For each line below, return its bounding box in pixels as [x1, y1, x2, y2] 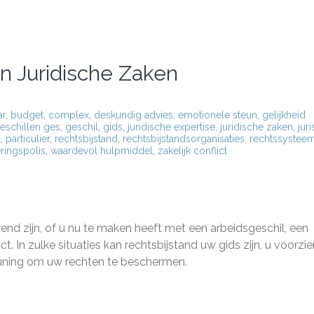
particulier [6, 133, 50, 144]
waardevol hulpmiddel [50, 145, 153, 156]
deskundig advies [94, 109, 173, 121]
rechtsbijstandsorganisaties [123, 133, 245, 144]
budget [11, 109, 43, 121]
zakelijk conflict [158, 145, 227, 156]
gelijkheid [262, 109, 306, 121]
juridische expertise [128, 121, 215, 132]
